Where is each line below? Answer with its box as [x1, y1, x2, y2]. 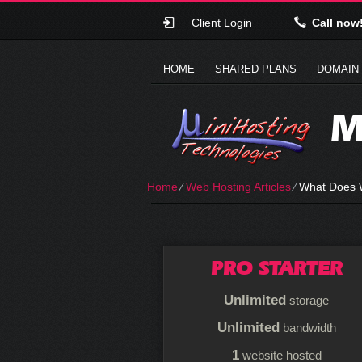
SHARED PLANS [215, 63, 297, 75]
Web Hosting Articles [186, 180, 291, 193]
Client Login [191, 16, 252, 29]
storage [286, 293, 329, 307]
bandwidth [279, 321, 336, 335]
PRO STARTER [210, 256, 343, 280]
